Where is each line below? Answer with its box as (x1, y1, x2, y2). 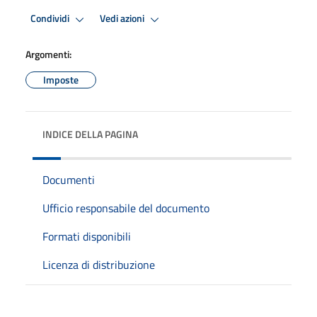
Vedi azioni (100, 11, 146, 27)
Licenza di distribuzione (42, 255, 155, 273)
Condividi (30, 11, 71, 27)
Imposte (43, 71, 79, 87)
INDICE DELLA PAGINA (42, 126, 138, 142)
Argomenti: (25, 46, 71, 62)
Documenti (42, 171, 95, 188)
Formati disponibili (42, 227, 131, 245)
